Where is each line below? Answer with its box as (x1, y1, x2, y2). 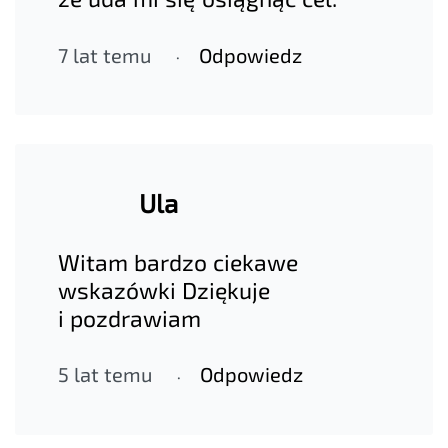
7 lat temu (58, 42, 152, 67)
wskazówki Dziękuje (58, 275, 271, 304)
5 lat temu (58, 362, 153, 387)
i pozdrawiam (58, 303, 202, 332)
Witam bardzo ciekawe (58, 247, 299, 276)
